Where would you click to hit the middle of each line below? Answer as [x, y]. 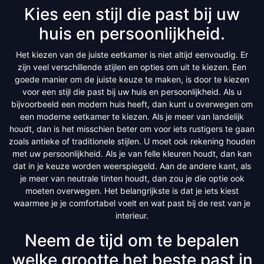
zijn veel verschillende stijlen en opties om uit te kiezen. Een [132, 67]
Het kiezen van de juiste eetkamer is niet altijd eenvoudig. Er [132, 54]
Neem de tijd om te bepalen [132, 240]
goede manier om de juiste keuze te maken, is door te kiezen [132, 79]
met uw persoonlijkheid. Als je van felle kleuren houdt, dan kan [132, 153]
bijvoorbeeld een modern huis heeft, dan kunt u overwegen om [132, 104]
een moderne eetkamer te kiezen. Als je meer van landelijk [132, 116]
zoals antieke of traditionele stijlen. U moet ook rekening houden [132, 141]
